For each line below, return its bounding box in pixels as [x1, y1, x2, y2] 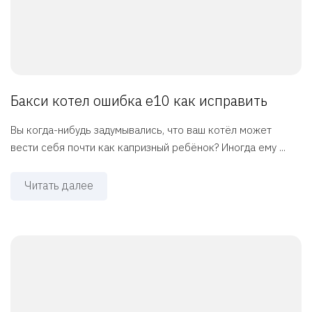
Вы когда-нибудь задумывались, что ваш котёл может [10, 123, 272, 137]
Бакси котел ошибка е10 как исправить [10, 91, 267, 111]
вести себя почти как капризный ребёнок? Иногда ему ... [10, 141, 286, 155]
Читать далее [24, 178, 93, 193]
